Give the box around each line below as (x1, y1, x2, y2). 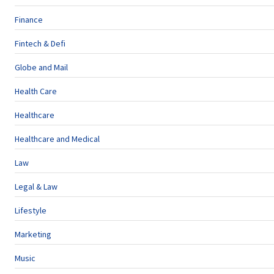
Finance (15, 14, 43, 25)
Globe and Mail (15, 62, 68, 73)
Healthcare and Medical (15, 133, 100, 144)
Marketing (15, 229, 51, 240)
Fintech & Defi (15, 38, 65, 49)
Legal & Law (15, 181, 57, 192)
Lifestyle (15, 205, 46, 216)
